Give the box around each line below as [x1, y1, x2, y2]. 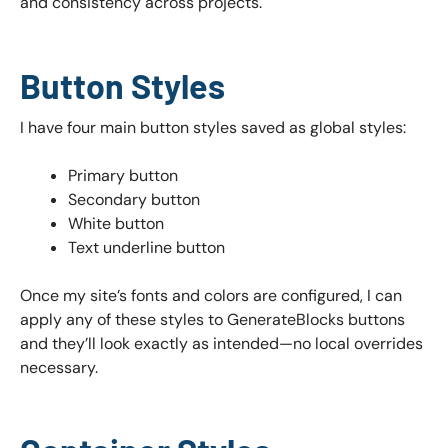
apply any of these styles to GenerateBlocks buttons [20, 308, 405, 330]
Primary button [68, 164, 178, 186]
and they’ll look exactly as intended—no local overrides [20, 332, 423, 354]
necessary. [20, 356, 98, 378]
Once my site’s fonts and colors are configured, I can [20, 284, 402, 306]
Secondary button [68, 188, 200, 210]
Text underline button [68, 236, 225, 258]
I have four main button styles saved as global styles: [20, 116, 406, 138]
